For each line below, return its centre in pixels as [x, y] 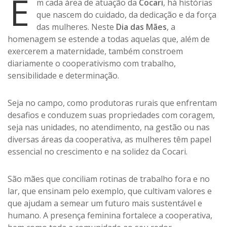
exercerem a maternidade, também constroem [95, 51]
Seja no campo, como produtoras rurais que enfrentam [112, 103]
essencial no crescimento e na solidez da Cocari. [98, 152]
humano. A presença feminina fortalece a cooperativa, [110, 216]
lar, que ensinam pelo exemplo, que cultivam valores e [110, 191]
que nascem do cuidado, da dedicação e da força [126, 15]
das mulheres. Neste [76, 27]
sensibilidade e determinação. [63, 76]
